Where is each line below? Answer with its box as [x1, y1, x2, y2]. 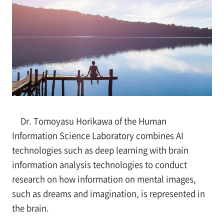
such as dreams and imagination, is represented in [11, 187, 205, 200]
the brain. [11, 202, 49, 214]
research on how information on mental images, [11, 173, 196, 185]
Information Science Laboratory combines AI [11, 129, 183, 142]
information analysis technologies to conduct [11, 158, 187, 171]
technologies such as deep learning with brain [11, 144, 188, 156]
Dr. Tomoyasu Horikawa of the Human [20, 115, 166, 127]
